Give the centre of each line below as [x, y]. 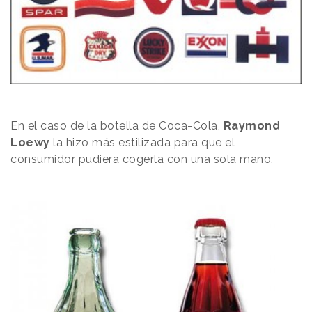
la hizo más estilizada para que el [142, 142]
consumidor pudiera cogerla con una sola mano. [143, 159]
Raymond [251, 125]
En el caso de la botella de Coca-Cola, [117, 125]
